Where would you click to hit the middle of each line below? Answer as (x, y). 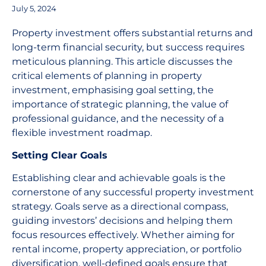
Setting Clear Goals (60, 155)
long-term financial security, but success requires (128, 47)
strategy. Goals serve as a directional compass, (120, 207)
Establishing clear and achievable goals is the (119, 178)
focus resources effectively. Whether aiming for (123, 235)
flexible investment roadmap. (82, 132)
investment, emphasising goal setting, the (113, 90)
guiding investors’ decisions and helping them (122, 221)
